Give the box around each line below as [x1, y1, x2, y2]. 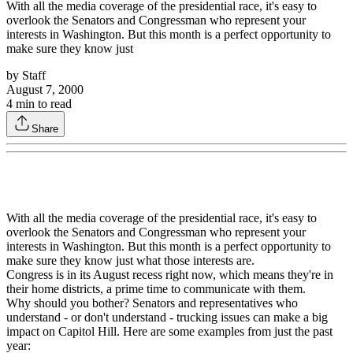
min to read [13, 97, 72, 111]
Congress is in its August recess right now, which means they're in [6, 268, 333, 282]
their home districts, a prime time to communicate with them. [6, 282, 306, 296]
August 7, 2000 [6, 83, 84, 97]
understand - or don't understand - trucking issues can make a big [6, 310, 328, 325]
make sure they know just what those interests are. [6, 254, 255, 268]
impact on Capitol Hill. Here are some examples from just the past [6, 325, 333, 339]
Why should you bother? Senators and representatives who [6, 296, 298, 310]
